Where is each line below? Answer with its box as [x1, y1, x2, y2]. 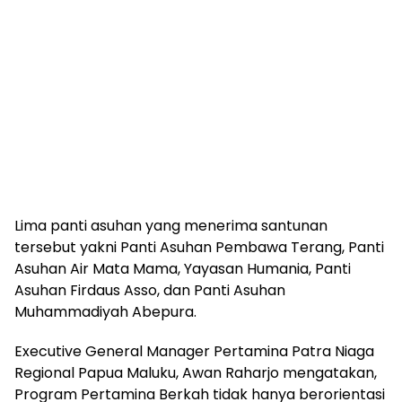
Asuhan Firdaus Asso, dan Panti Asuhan [14, 280, 285, 301]
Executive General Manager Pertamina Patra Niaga [14, 341, 374, 362]
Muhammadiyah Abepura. [14, 301, 197, 322]
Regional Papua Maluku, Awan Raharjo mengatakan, [14, 363, 377, 383]
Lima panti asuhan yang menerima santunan [14, 215, 328, 236]
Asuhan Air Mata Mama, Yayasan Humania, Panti [14, 258, 351, 279]
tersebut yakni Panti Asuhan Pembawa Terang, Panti [14, 237, 384, 258]
